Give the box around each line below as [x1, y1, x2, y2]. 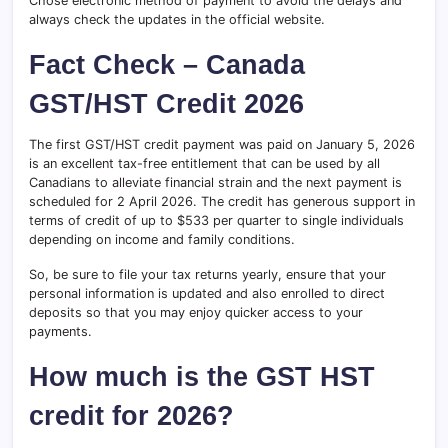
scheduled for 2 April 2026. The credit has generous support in [29, 194, 415, 210]
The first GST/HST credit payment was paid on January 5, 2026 [29, 137, 415, 153]
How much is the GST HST [29, 361, 375, 393]
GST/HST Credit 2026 [29, 88, 304, 120]
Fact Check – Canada [29, 49, 305, 81]
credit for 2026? [29, 400, 234, 432]
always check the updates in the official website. [29, 12, 325, 28]
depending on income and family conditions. [29, 232, 295, 248]
